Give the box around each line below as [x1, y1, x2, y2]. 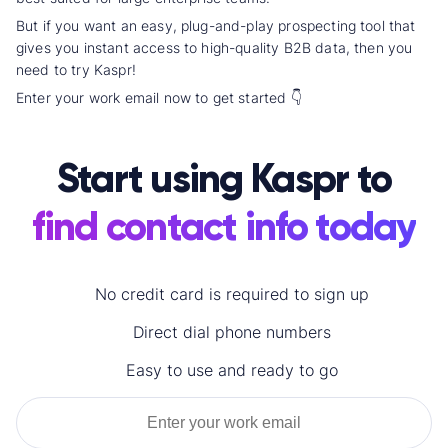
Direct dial [133, 321, 210, 342]
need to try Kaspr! [16, 60, 136, 78]
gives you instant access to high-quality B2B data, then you [16, 38, 413, 56]
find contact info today [32, 201, 416, 251]
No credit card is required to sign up [95, 283, 369, 304]
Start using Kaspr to [56, 153, 392, 203]
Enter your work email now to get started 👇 [16, 88, 302, 106]
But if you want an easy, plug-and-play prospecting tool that [16, 16, 416, 34]
